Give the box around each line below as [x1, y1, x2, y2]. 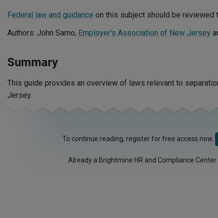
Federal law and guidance [7, 10, 93, 19]
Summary [7, 55, 58, 69]
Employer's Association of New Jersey [78, 28, 211, 37]
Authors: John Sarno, [7, 28, 78, 37]
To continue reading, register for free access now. [62, 135, 215, 143]
